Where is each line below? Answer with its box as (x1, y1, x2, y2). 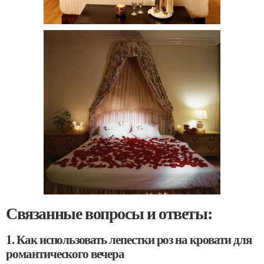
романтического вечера (6, 244, 124, 262)
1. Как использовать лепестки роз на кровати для (6, 230, 252, 248)
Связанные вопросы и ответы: (6, 200, 212, 225)
